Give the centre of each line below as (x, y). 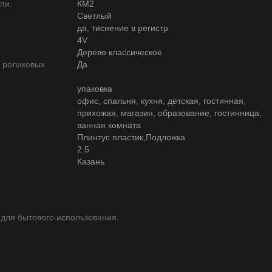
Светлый (94, 16)
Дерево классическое (120, 52)
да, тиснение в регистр (123, 28)
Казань (91, 161)
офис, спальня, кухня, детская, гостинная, (161, 101)
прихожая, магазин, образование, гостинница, (169, 113)
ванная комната (109, 125)
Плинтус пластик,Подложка (131, 137)
